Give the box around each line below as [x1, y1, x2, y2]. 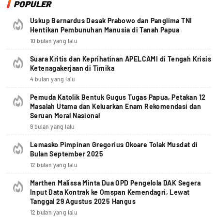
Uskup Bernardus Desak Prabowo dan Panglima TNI [30, 16, 192, 25]
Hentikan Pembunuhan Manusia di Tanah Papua [30, 26, 180, 34]
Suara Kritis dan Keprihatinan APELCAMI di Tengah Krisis [30, 55, 211, 63]
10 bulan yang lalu [30, 37, 77, 45]
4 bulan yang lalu [30, 76, 75, 83]
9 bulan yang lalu [30, 123, 75, 130]
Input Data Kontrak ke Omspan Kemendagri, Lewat [30, 188, 190, 197]
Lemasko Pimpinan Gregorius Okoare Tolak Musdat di [30, 140, 198, 149]
